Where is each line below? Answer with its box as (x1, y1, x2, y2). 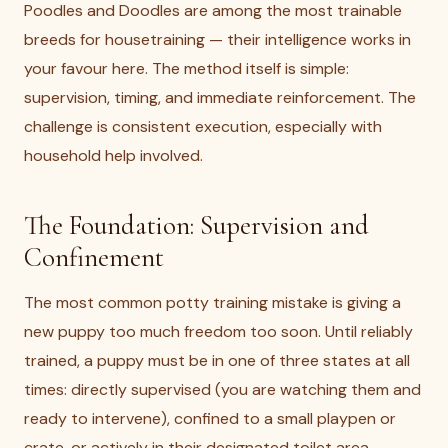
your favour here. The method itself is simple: (24, 58, 349, 79)
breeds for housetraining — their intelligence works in (24, 29, 411, 50)
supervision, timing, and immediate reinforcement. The (24, 87, 416, 108)
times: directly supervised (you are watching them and (24, 379, 421, 400)
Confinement (24, 241, 164, 274)
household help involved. (24, 145, 203, 166)
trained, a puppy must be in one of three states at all (24, 350, 410, 371)
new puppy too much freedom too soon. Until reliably (24, 321, 413, 342)
